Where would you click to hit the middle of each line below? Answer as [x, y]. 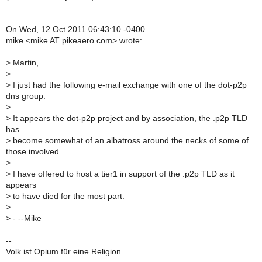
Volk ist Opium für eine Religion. [65, 252]
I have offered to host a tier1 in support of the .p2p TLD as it [123, 174]
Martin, [25, 63]
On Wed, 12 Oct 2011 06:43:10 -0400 [75, 30]
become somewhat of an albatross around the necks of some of [130, 141]
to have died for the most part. [68, 196]
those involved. [34, 152]
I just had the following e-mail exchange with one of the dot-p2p [129, 85]
